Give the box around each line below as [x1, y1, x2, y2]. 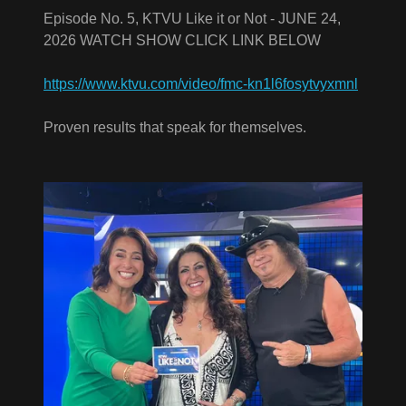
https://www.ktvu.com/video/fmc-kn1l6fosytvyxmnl [43, 76, 358, 92]
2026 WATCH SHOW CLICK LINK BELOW [43, 33, 324, 49]
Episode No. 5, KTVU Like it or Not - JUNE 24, [43, 11, 341, 27]
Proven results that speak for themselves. [43, 120, 306, 136]
